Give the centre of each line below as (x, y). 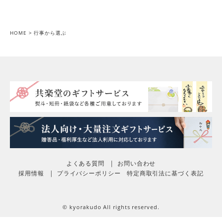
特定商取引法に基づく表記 (165, 173)
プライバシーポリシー (89, 173)
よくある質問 (85, 163)
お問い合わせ (137, 163)
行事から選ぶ (50, 32)
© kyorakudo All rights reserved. (111, 207)
